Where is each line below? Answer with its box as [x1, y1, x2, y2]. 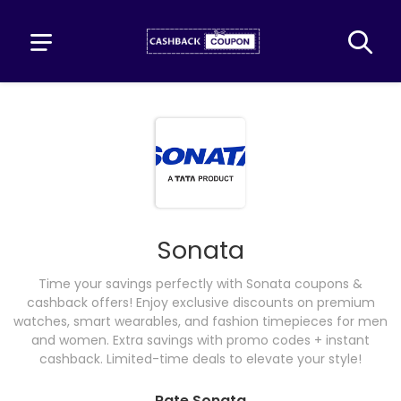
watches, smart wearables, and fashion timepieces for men [13, 312, 388, 330]
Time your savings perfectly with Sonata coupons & [38, 275, 363, 293]
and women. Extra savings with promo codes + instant [31, 331, 370, 349]
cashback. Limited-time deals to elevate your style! [39, 350, 362, 368]
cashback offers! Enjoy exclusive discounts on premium [26, 294, 375, 311]
